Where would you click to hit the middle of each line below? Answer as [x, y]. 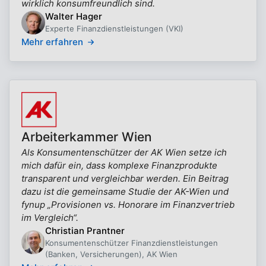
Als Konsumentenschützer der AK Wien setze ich [124, 152]
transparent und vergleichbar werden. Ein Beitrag [125, 178]
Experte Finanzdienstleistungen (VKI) [114, 28]
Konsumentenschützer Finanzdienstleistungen [132, 243]
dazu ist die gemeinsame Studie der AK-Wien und [125, 191]
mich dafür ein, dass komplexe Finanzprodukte [119, 165]
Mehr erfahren [52, 42]
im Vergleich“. [50, 218]
